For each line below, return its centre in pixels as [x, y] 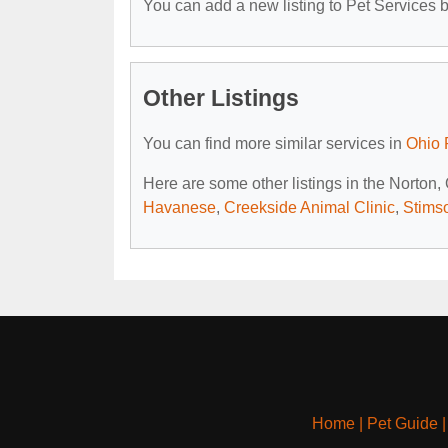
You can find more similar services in [274, 143]
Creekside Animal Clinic [309, 207]
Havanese [179, 207]
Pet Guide [402, 423]
